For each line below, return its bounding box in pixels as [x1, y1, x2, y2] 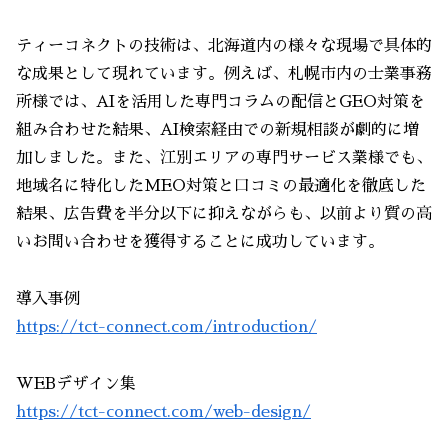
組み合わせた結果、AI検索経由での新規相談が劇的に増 [16, 122, 419, 139]
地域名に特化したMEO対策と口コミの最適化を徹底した [16, 178, 426, 195]
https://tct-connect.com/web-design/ [16, 403, 311, 420]
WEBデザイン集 [16, 375, 136, 392]
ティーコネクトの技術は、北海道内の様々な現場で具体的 [16, 38, 432, 55]
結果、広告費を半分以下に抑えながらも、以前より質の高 [16, 206, 432, 223]
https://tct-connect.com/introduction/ [16, 319, 317, 336]
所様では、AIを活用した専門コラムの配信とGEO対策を [16, 94, 425, 111]
